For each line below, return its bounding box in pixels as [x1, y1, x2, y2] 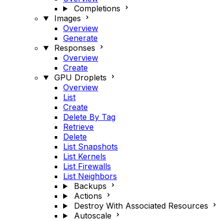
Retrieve [63, 122, 94, 132]
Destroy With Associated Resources [74, 201, 208, 211]
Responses [54, 43, 95, 53]
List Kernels [63, 151, 106, 161]
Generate [63, 33, 98, 43]
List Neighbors [63, 171, 117, 181]
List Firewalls [63, 161, 111, 171]
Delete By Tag [63, 112, 115, 122]
